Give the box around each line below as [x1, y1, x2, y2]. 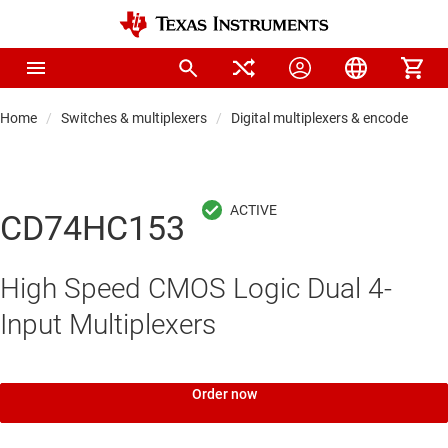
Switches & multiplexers [61, 110, 207, 126]
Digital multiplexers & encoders [231, 110, 420, 126]
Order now [191, 386, 257, 403]
